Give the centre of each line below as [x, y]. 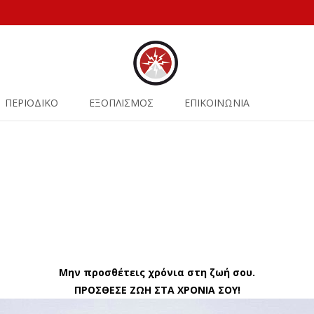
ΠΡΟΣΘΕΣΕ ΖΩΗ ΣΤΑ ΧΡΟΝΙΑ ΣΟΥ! [157, 290]
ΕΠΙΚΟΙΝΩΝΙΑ [217, 103]
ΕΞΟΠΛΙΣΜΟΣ [121, 103]
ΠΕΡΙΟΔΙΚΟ [32, 103]
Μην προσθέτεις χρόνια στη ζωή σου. [157, 272]
